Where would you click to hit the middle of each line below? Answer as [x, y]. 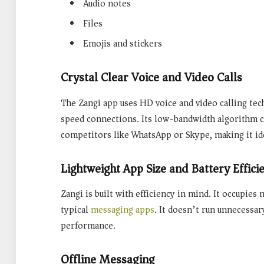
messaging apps [123, 210]
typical [76, 210]
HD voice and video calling [193, 103]
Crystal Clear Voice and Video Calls [151, 77]
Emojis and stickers [123, 43]
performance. [88, 226]
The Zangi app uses [100, 103]
